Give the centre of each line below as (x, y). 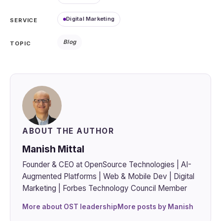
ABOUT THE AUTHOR (68, 131)
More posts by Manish (155, 206)
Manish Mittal (53, 149)
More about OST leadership (70, 206)
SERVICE (24, 20)
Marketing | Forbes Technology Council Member (105, 188)
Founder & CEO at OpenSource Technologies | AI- (107, 165)
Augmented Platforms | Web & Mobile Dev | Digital (108, 177)
